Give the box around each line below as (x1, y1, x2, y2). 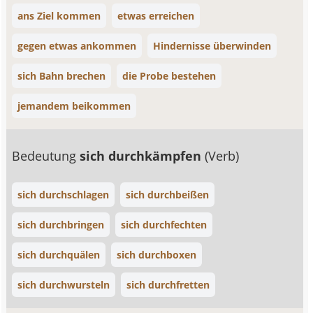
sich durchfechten (121, 218, 208, 231)
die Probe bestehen (122, 69, 217, 82)
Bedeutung (12, 147, 80, 164)
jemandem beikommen (17, 99, 131, 112)
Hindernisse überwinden (153, 39, 272, 52)
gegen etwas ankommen (17, 39, 137, 52)
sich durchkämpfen (80, 147, 205, 164)
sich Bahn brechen (17, 69, 106, 82)
